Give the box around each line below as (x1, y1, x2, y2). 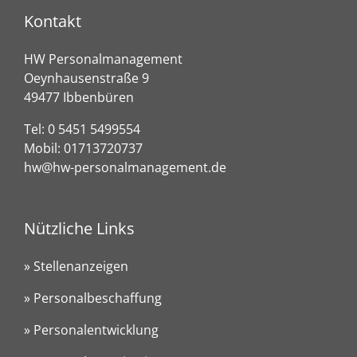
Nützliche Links (24, 217, 135, 239)
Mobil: (24, 139, 64, 157)
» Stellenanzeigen (24, 257, 128, 275)
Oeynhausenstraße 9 (24, 69, 149, 87)
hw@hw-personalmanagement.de (24, 158, 226, 176)
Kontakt (24, 10, 81, 32)
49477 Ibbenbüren (24, 88, 134, 106)
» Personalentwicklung (24, 321, 159, 339)
